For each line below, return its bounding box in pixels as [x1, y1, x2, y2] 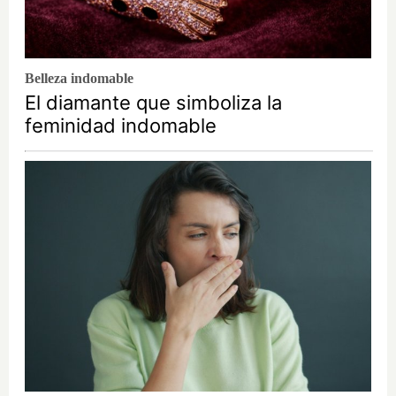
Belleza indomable [25, 71, 133, 86]
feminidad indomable [25, 114, 217, 137]
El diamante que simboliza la [25, 91, 282, 114]
